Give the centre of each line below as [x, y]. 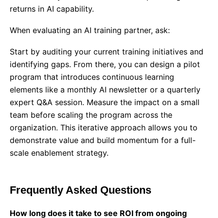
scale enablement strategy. [59, 153]
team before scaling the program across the [91, 115]
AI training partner [118, 30]
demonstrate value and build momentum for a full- [103, 140]
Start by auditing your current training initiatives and [107, 52]
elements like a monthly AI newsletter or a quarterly [105, 90]
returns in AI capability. [52, 9]
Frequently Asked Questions [81, 190]
